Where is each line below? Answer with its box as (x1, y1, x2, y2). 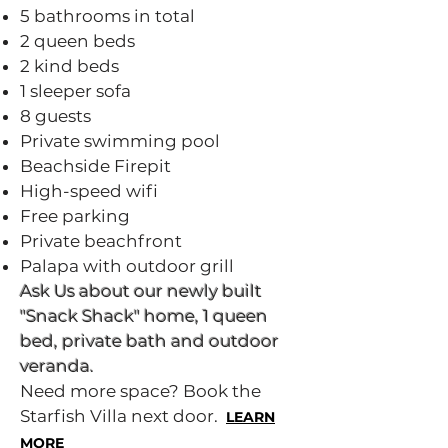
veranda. (20, 356, 94, 376)
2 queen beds (20, 31, 135, 51)
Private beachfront (20, 231, 182, 251)
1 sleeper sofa (20, 81, 131, 101)
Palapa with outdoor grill (20, 256, 234, 276)
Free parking (20, 206, 130, 226)
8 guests (20, 106, 91, 126)
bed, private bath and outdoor (20, 331, 279, 351)
